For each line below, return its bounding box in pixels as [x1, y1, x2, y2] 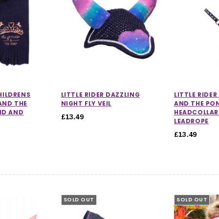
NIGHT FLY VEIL [61, 99, 111, 108]
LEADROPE [174, 116, 209, 125]
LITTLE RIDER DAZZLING [61, 90, 140, 99]
